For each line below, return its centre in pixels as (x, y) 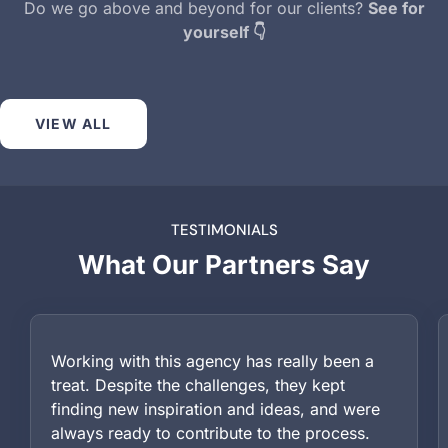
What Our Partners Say (224, 265)
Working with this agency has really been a (212, 361)
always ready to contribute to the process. (210, 433)
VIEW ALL (73, 124)
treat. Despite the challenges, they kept (198, 385)
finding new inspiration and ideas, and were (215, 409)
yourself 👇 (224, 32)
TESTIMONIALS (224, 230)
